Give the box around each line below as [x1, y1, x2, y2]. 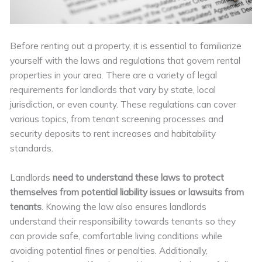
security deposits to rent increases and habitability [10, 127, 216, 139]
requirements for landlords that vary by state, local [10, 83, 216, 95]
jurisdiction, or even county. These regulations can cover [10, 98, 237, 110]
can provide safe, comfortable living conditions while [10, 229, 223, 242]
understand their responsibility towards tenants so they [10, 215, 236, 227]
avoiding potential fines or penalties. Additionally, [10, 244, 208, 256]
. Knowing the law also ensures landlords [42, 200, 207, 212]
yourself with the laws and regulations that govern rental [10, 54, 241, 66]
